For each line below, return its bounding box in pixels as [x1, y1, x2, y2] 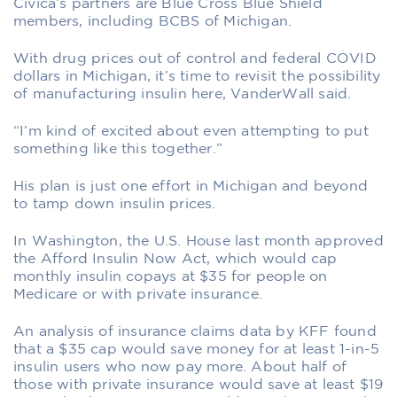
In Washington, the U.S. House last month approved [13, 234, 384, 248]
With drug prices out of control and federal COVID [13, 51, 377, 66]
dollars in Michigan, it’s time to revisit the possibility [13, 69, 381, 83]
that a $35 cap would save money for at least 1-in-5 [13, 342, 380, 356]
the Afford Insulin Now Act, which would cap [13, 252, 338, 266]
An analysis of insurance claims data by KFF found [13, 324, 377, 339]
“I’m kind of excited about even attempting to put [13, 124, 369, 138]
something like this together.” [13, 142, 222, 156]
